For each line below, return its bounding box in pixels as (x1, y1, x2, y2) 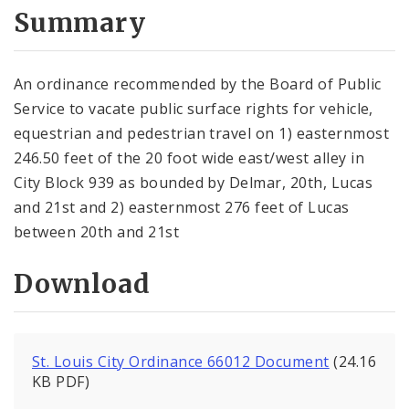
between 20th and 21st (14, 221, 180, 242)
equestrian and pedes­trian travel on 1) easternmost (14, 122, 390, 143)
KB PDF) (32, 372, 90, 393)
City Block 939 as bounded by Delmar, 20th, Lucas (14, 172, 373, 193)
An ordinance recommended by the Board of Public (14, 73, 382, 94)
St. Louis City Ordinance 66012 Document (32, 351, 330, 372)
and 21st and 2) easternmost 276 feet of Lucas (14, 196, 350, 217)
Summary (14, 5, 146, 39)
